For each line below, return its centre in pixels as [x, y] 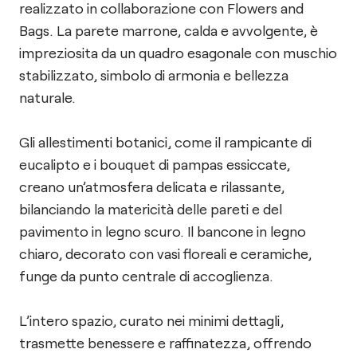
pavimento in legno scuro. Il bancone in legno [163, 231]
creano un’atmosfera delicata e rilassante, [152, 186]
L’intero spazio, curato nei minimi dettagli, [151, 320]
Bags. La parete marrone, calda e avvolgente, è [169, 30]
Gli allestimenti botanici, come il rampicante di [165, 142]
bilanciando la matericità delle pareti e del [151, 209]
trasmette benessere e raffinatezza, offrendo [165, 343]
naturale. [47, 97]
